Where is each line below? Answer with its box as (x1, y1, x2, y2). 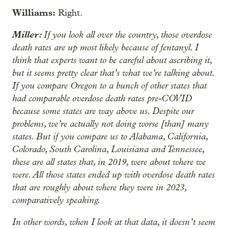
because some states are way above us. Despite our (12, 105, 194, 117)
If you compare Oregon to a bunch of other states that (12, 80, 207, 91)
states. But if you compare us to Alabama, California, (12, 131, 208, 142)
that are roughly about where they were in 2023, (12, 182, 186, 193)
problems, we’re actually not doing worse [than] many (12, 118, 209, 129)
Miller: (12, 29, 44, 40)
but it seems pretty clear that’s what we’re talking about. (12, 67, 214, 78)
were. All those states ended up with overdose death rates (12, 169, 215, 180)
